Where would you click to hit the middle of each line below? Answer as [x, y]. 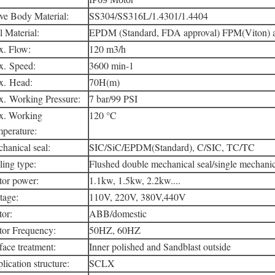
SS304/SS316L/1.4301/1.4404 [149, 16]
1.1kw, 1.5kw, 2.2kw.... [135, 180]
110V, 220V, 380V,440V [137, 197]
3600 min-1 [111, 65]
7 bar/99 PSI [113, 99]
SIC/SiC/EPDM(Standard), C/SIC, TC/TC [172, 147]
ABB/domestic [118, 213]
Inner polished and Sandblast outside [160, 246]
